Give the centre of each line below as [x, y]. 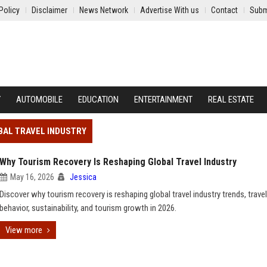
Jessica [83, 177]
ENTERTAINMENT [163, 100]
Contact [224, 10]
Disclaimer [49, 10]
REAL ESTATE [231, 100]
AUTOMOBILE [39, 100]
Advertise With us [170, 10]
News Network [104, 10]
